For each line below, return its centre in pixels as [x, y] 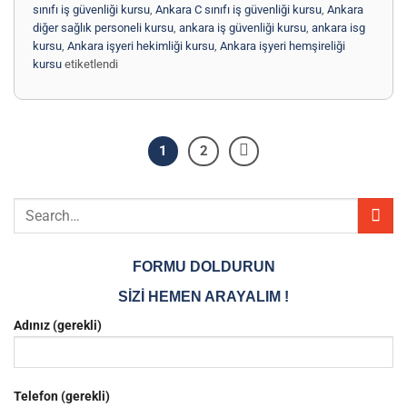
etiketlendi [90, 64]
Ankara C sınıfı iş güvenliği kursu [238, 9]
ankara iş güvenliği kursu [243, 27]
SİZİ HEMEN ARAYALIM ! [203, 297]
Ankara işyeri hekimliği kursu [141, 45]
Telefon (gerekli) [62, 396]
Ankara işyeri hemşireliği [283, 45]
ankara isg [338, 27]
